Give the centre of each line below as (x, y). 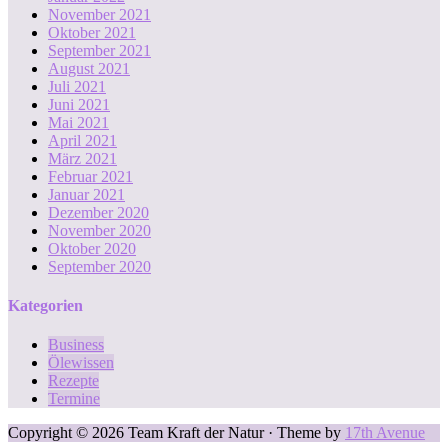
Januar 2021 (86, 194)
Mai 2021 (78, 122)
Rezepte (73, 381)
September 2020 (99, 266)
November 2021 (99, 14)
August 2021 (89, 68)
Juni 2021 (79, 104)
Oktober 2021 (92, 32)
